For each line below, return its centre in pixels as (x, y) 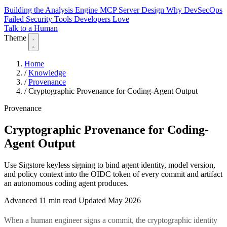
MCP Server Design (133, 10)
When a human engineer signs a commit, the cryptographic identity (111, 220)
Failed (15, 19)
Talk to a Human (31, 28)
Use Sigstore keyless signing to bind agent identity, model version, (110, 165)
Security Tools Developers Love (78, 19)
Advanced (22, 200)
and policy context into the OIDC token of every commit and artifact (113, 174)
